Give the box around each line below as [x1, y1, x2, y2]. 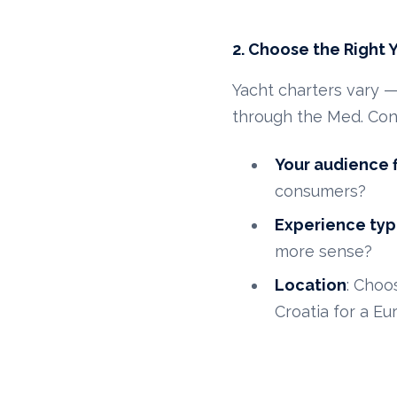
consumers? [275, 182, 367, 201]
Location [275, 276, 347, 295]
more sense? [275, 242, 373, 261]
